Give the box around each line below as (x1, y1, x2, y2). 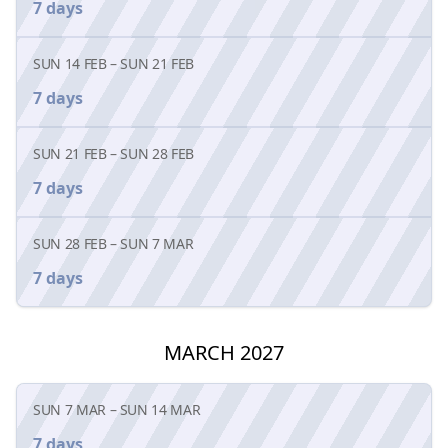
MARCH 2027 (164, 338, 284, 366)
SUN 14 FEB (33, 53, 107, 73)
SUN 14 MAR (119, 399, 201, 419)
